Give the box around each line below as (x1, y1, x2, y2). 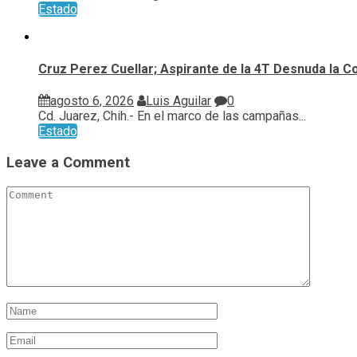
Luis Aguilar (146, 93, 211, 109)
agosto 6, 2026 (50, 93, 134, 109)
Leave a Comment (6, 153, 130, 171)
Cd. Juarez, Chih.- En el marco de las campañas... (38, 108, 306, 124)
